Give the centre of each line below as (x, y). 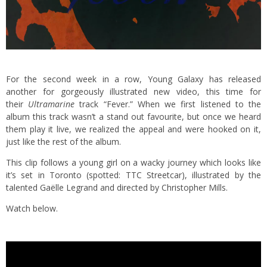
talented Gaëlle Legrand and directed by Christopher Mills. (117, 187)
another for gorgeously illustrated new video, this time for (133, 91)
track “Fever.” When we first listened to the (168, 104)
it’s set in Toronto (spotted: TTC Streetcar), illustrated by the (133, 175)
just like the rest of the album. (63, 141)
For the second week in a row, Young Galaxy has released (133, 79)
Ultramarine (52, 104)
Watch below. (32, 208)
